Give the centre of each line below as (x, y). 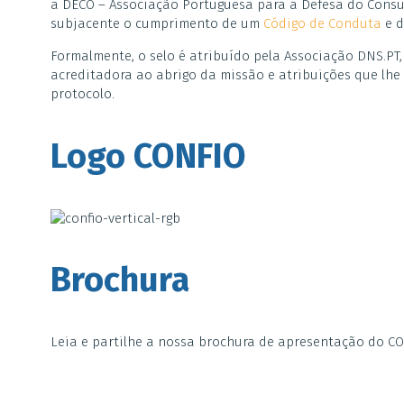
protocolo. (82, 94)
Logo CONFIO (148, 156)
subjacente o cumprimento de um (156, 23)
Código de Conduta (322, 23)
